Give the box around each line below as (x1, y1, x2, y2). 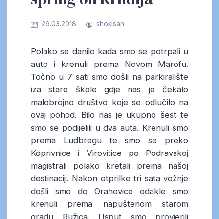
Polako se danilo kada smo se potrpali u (31, 46, 188, 57)
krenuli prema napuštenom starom (31, 199, 188, 209)
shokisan (96, 20, 125, 28)
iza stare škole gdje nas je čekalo (31, 85, 188, 95)
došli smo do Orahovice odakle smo (31, 186, 188, 197)
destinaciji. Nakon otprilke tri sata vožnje (31, 174, 188, 184)
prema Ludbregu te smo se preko (31, 135, 188, 146)
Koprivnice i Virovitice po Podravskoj (31, 148, 188, 158)
